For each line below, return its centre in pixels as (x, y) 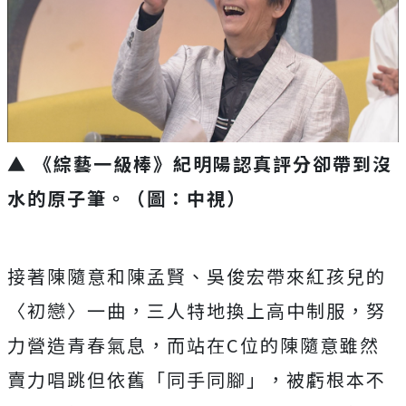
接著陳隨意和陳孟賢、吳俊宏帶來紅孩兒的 (197, 276)
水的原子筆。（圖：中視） (127, 198)
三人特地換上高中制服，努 (266, 310)
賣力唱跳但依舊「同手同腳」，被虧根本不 (197, 379)
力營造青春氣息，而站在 (117, 345)
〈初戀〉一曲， (77, 310)
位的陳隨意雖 (300, 345)
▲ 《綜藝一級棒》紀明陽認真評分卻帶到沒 (200, 164)
